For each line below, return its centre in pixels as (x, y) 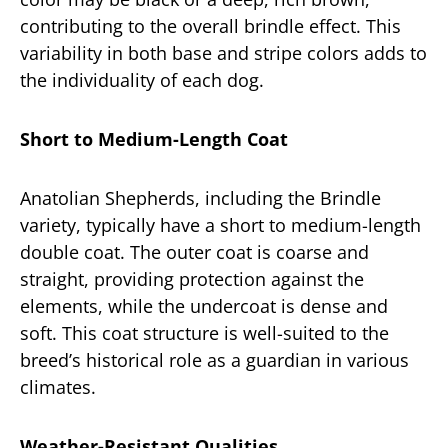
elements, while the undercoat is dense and (204, 306)
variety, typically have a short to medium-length (220, 225)
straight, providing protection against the (192, 279)
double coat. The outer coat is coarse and (194, 252)
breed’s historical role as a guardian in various (214, 360)
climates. (58, 387)
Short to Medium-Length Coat (154, 139)
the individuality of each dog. (142, 80)
